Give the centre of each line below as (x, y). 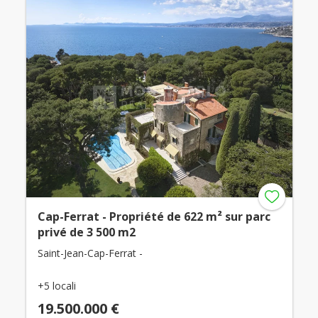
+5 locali (56, 286)
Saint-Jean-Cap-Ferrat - (90, 253)
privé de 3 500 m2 (86, 232)
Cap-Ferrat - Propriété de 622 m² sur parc (154, 217)
